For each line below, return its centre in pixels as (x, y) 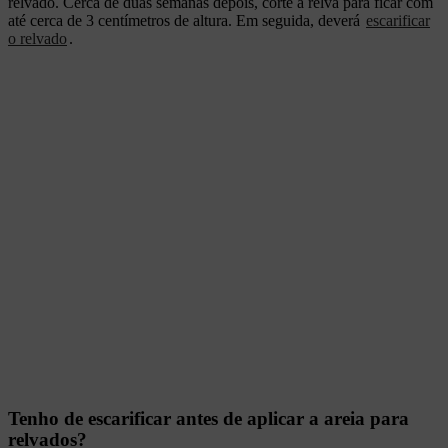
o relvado (37, 39)
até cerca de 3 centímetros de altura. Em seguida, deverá (186, 21)
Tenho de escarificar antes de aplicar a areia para (208, 419)
